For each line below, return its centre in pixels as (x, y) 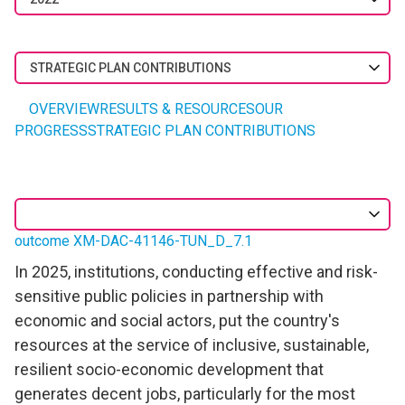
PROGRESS (51, 130)
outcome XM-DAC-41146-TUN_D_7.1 (133, 240)
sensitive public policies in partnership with (169, 296)
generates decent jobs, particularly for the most (185, 393)
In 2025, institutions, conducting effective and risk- (196, 271)
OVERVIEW (64, 108)
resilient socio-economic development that (169, 369)
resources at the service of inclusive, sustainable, (192, 344)
